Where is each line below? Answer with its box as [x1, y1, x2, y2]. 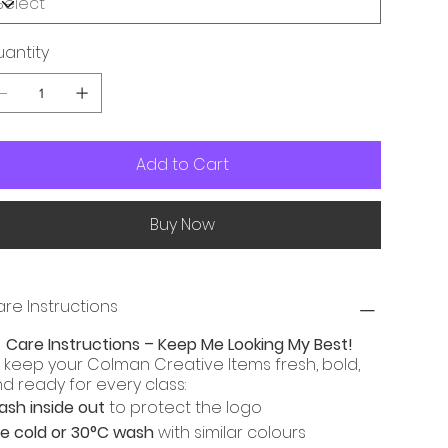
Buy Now [149, 213, 215, 237]
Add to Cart [135, 153, 229, 177]
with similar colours [153, 421, 306, 445]
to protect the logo [104, 396, 262, 420]
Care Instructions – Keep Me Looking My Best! [5, 333, 353, 357]
